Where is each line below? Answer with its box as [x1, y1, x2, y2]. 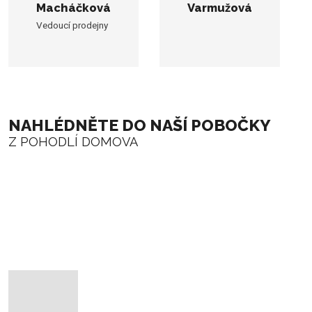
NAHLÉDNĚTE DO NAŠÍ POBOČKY [8, 116, 271, 134]
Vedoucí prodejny [36, 19, 108, 31]
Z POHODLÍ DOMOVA [8, 134, 138, 149]
